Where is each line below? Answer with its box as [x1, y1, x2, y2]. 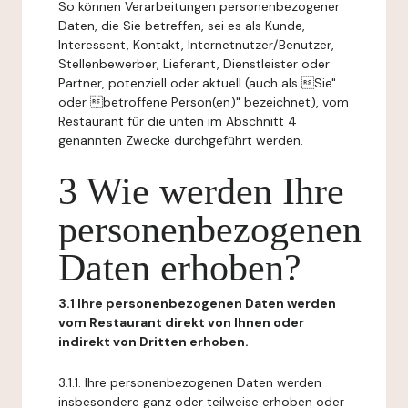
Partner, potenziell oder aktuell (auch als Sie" [58, 75, 336, 91]
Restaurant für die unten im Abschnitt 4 [58, 113, 297, 129]
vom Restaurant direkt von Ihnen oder [58, 314, 304, 331]
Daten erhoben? [58, 247, 301, 289]
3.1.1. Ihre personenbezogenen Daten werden [58, 374, 321, 391]
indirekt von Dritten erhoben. [58, 333, 249, 350]
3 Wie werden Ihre [58, 170, 344, 212]
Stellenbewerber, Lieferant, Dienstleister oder [58, 56, 330, 72]
